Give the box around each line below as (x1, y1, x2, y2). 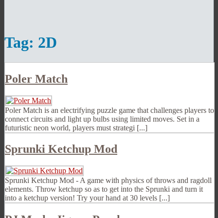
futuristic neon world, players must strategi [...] (5, 123, 147, 132)
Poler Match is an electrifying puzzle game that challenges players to (5, 106, 214, 114)
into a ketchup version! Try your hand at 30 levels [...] (5, 194, 170, 202)
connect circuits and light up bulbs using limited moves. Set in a (5, 114, 200, 123)
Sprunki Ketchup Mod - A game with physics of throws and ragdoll (5, 176, 212, 185)
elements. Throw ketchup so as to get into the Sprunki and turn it (5, 185, 203, 194)
